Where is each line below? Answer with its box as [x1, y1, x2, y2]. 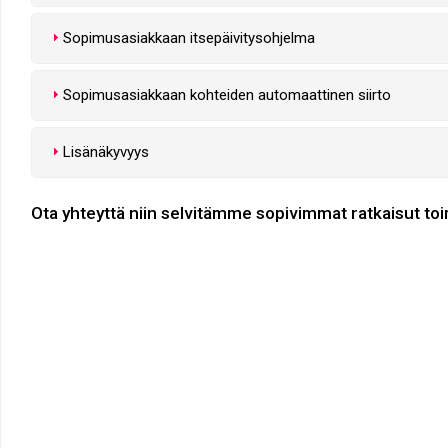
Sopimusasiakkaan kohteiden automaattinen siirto [63, 85, 391, 104]
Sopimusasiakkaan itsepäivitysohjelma [63, 28, 315, 47]
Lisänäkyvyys [63, 142, 149, 161]
